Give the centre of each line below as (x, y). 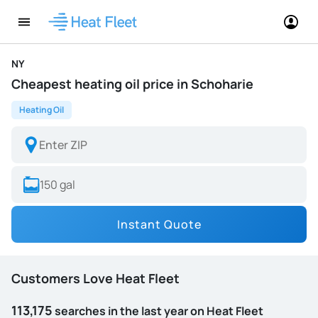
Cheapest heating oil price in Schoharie (132, 84)
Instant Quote (159, 224)
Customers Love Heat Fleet (95, 278)
